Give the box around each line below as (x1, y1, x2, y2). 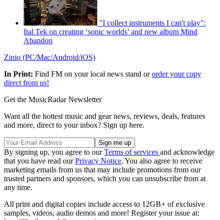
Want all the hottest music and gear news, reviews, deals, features (4, 112, 205, 121)
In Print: (4, 70, 35, 79)
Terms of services (104, 148, 160, 157)
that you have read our (4, 157, 75, 165)
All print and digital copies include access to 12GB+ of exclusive (4, 200, 205, 209)
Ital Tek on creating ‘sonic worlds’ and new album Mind (24, 27, 197, 36)
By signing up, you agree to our (4, 148, 104, 157)
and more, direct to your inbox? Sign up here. (4, 121, 144, 130)
